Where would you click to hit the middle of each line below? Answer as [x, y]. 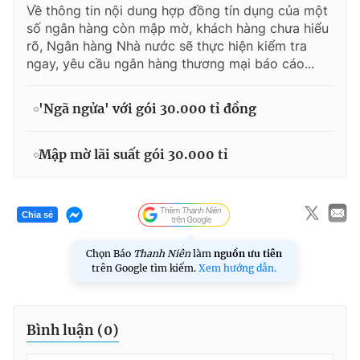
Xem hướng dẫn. [237, 268]
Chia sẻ [37, 215]
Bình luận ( [65, 330]
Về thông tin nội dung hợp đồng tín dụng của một [177, 10]
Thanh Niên [162, 253]
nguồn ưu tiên [248, 253]
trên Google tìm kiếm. [145, 268]
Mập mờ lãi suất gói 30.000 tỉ [133, 154]
